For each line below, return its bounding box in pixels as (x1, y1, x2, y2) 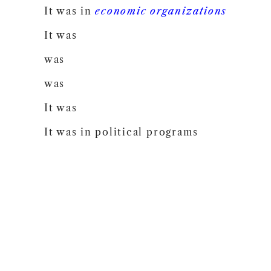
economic (95, 5, 147, 17)
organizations (150, 5, 227, 17)
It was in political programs (44, 126, 199, 138)
